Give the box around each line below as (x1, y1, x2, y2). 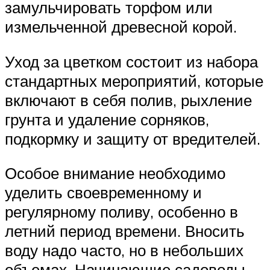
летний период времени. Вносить (5, 221, 245, 241)
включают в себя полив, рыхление (5, 90, 252, 110)
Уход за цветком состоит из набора (5, 51, 258, 71)
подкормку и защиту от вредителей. (5, 128, 260, 148)
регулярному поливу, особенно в (5, 202, 238, 222)
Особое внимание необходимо (5, 163, 225, 183)
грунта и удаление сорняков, (5, 109, 209, 129)
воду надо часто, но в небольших (5, 240, 243, 260)
